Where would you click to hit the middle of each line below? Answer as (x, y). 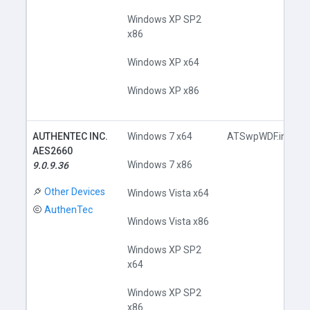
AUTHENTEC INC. (71, 136)
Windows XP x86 (164, 91)
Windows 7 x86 (160, 165)
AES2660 (53, 151)
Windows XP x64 (164, 62)
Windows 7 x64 (160, 136)
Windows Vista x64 (168, 193)
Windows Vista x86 (168, 221)
